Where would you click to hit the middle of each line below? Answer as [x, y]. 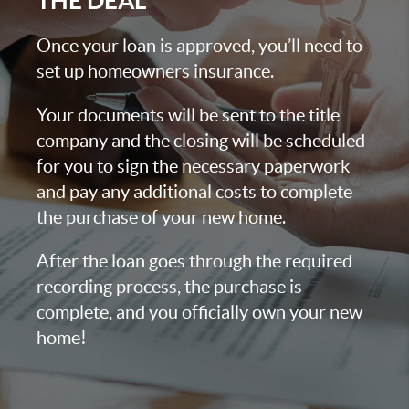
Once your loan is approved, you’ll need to [199, 45]
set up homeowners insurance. [155, 71]
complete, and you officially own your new [199, 312]
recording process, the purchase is [169, 286]
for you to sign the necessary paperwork [193, 166]
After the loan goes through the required [194, 261]
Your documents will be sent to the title [188, 115]
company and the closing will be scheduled [201, 140]
